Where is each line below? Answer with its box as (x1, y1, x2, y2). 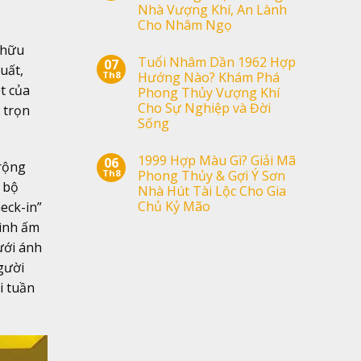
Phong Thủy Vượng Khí (137, 83, 280, 102)
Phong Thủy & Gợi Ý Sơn (137, 166, 285, 185)
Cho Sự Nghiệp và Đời (137, 98, 271, 117)
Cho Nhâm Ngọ (137, 15, 232, 34)
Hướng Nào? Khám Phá (137, 68, 280, 86)
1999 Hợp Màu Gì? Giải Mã (137, 151, 296, 169)
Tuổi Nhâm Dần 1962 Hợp (137, 52, 296, 71)
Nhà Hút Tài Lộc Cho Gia (137, 181, 286, 200)
